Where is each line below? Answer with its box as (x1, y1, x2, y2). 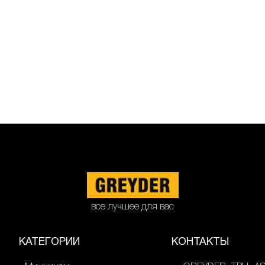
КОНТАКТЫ (171, 237, 229, 247)
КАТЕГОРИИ (19, 237, 80, 247)
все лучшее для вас (91, 202, 174, 211)
